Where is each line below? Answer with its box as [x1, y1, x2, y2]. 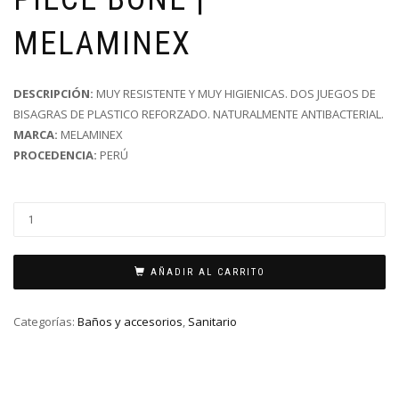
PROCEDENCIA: [13, 146, 97, 163]
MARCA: [13, 126, 61, 142]
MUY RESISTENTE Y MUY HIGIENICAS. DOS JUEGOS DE [94, 85, 376, 102]
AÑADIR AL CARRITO [150, 265, 265, 278]
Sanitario [188, 313, 237, 330]
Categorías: [13, 313, 77, 330]
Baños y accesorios [77, 313, 183, 330]
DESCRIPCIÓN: [13, 85, 94, 102]
